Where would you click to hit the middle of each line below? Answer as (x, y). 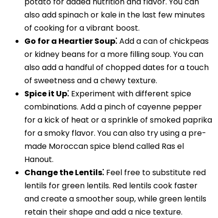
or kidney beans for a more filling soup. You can (114, 54)
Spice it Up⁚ (47, 94)
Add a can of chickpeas (163, 41)
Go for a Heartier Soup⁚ (71, 41)
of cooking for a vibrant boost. (82, 28)
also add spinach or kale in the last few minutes (115, 15)
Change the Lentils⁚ (64, 173)
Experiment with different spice (130, 94)
